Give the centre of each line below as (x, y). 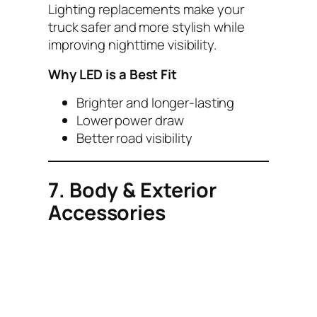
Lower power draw (130, 121)
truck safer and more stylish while (146, 27)
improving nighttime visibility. (132, 45)
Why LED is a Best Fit (113, 74)
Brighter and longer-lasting (156, 103)
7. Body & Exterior (133, 190)
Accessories (107, 212)
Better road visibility (134, 138)
